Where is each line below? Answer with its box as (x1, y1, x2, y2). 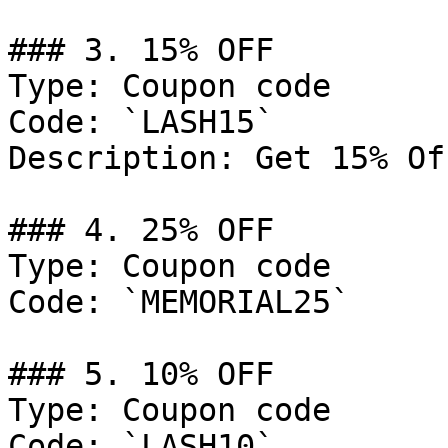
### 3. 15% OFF (8, 32, 274, 68)
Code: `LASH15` (8, 104, 274, 140)
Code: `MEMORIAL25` (8, 284, 350, 320)
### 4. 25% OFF (8, 212, 274, 248)
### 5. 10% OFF (8, 356, 274, 392)
